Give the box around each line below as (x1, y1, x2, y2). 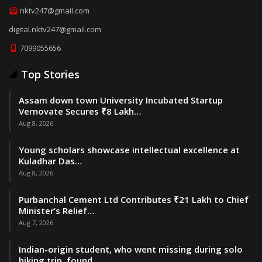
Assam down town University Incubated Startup (19, 94, 223, 106)
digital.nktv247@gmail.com (9, 23, 101, 35)
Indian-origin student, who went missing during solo (19, 243, 243, 256)
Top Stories (21, 67, 80, 82)
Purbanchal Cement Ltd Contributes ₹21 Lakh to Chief (19, 194, 249, 206)
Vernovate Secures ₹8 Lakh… (19, 105, 141, 118)
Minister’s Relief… (19, 205, 94, 217)
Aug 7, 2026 (19, 218, 53, 227)
